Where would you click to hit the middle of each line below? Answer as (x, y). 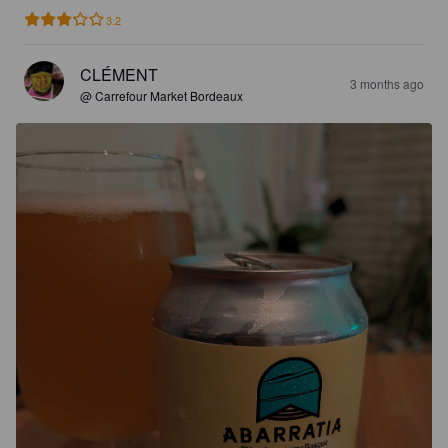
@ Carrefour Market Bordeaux (161, 95)
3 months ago (387, 83)
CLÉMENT (119, 74)
